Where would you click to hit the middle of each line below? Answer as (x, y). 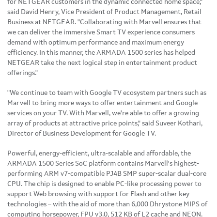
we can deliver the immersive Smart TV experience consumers (101, 32)
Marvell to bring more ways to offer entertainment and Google (102, 103)
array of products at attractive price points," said (81, 123)
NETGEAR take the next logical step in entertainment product (102, 63)
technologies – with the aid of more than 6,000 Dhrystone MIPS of (107, 204)
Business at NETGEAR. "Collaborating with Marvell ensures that (104, 22)
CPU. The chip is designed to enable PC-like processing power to (104, 184)
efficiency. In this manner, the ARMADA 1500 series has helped (101, 53)
